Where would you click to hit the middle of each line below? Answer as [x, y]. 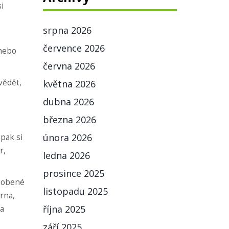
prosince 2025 [73, 173]
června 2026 [69, 66]
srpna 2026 [67, 30]
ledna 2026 [66, 155]
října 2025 [64, 209]
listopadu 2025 [75, 191]
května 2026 [69, 84]
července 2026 [74, 48]
